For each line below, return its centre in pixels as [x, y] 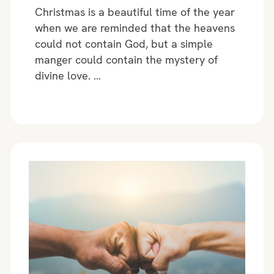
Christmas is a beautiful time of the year [135, 12]
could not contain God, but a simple [124, 43]
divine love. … [68, 75]
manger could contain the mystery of [126, 59]
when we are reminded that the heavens [135, 28]
